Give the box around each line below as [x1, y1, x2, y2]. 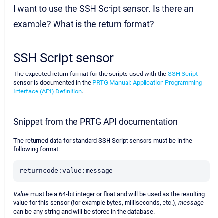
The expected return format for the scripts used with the [13, 70, 168, 78]
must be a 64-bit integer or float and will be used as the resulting [29, 190, 205, 198]
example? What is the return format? [13, 19, 154, 30]
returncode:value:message [19, 167, 113, 175]
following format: [13, 145, 60, 153]
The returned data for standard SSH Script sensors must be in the [13, 137, 192, 145]
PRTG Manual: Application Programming [92, 79, 202, 87]
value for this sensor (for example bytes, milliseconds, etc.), [13, 199, 178, 207]
